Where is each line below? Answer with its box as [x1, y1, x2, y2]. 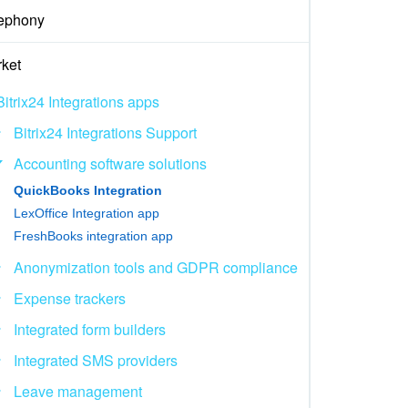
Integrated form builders [13, 318, 166, 340]
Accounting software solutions [13, 152, 207, 174]
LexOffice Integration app [13, 205, 159, 220]
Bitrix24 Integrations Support [13, 121, 197, 143]
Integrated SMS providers [13, 349, 178, 371]
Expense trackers [13, 287, 126, 309]
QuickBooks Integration [13, 182, 162, 198]
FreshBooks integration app [13, 228, 173, 243]
